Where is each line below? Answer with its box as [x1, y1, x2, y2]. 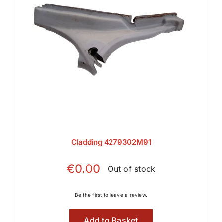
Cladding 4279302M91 [71, 137, 151, 147]
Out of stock [108, 164, 156, 174]
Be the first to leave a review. [74, 192, 148, 198]
